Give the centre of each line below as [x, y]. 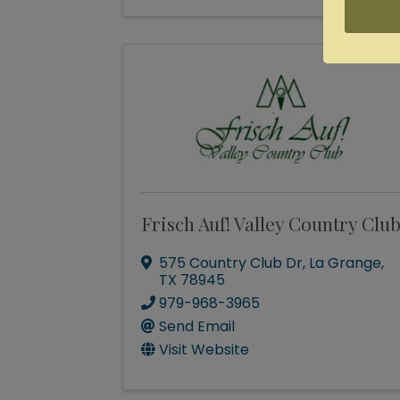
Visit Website [204, 350]
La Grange [345, 263]
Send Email [197, 326]
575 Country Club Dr [231, 263]
